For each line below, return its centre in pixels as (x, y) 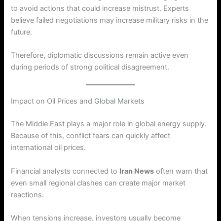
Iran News (137, 171)
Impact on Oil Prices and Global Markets (78, 101)
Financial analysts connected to (65, 171)
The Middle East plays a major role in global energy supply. (109, 124)
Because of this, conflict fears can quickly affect (91, 136)
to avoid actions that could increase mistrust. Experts (100, 8)
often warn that (181, 171)
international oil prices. (49, 148)
